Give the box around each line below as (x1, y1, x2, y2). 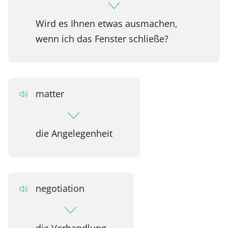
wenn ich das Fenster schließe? (35, 32, 168, 45)
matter (35, 87, 64, 100)
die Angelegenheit (35, 126, 112, 139)
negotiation (35, 182, 84, 195)
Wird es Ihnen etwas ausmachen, (35, 16, 178, 30)
